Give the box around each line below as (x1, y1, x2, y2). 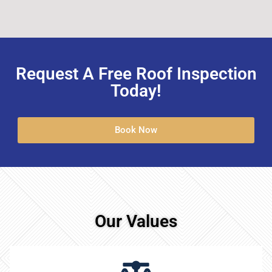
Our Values (95, 211, 177, 231)
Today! (110, 80, 161, 101)
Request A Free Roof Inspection (15, 63, 257, 84)
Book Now (115, 124, 157, 135)
